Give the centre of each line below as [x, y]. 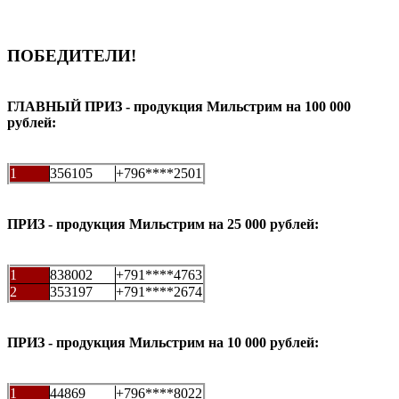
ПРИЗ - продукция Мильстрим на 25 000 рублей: [163, 224]
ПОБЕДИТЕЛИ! [72, 56]
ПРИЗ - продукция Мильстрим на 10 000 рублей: [163, 342]
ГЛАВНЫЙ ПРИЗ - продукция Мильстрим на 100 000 [179, 106]
